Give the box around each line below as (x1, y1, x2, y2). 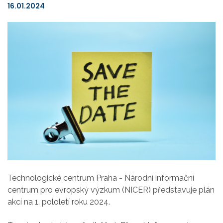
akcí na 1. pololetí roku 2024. (7, 197, 110, 207)
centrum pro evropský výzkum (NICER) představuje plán (7, 185, 215, 195)
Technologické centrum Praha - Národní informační (7, 173, 194, 183)
